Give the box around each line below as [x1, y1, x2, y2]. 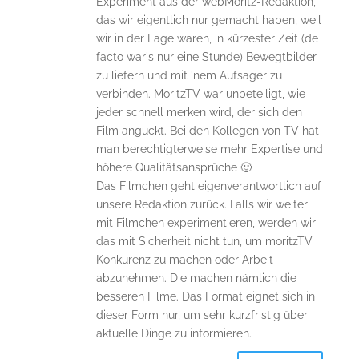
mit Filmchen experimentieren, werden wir [95, 216, 316, 229]
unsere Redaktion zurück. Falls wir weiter [95, 197, 308, 211]
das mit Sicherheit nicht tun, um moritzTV [95, 234, 313, 248]
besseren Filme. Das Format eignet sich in [95, 289, 315, 303]
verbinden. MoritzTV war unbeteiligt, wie [95, 87, 305, 100]
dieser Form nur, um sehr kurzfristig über [95, 308, 308, 321]
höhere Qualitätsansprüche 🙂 [95, 160, 252, 174]
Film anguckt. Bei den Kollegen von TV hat [95, 123, 319, 137]
